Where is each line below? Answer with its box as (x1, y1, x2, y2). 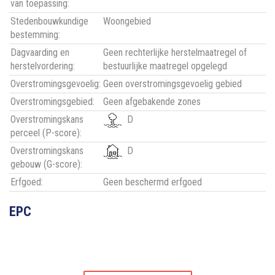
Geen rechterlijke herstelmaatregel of (103, 47, 247, 59)
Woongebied (103, 15, 151, 28)
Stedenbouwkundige (10, 15, 88, 28)
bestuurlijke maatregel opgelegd (103, 60, 227, 72)
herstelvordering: (10, 60, 75, 72)
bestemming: (10, 29, 60, 41)
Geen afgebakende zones (103, 96, 201, 108)
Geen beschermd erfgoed (103, 176, 202, 188)
